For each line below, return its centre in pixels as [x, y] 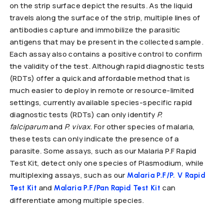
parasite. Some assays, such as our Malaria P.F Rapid [103, 151]
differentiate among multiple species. [77, 200]
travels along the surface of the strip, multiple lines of [105, 18]
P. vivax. [79, 127]
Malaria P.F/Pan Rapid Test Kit [107, 188]
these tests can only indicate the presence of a [94, 139]
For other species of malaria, [145, 127]
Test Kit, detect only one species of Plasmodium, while [107, 163]
